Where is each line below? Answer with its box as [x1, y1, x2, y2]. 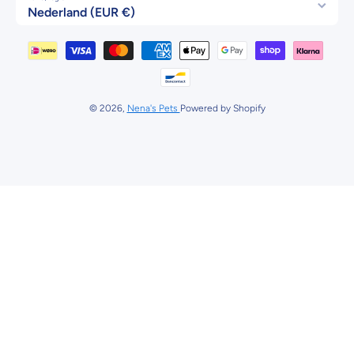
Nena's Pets [126, 103, 180, 114]
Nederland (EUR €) [28, 4, 135, 20]
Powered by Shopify [179, 103, 265, 114]
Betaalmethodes [176, 32, 267, 47]
